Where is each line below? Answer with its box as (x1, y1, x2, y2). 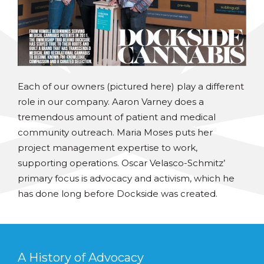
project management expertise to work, (18, 142, 197, 154)
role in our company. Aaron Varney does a (18, 96, 204, 108)
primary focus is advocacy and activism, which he (18, 173, 235, 184)
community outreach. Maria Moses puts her (18, 127, 213, 138)
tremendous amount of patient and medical (18, 111, 216, 123)
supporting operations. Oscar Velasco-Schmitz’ (18, 157, 225, 169)
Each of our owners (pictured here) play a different (18, 81, 244, 93)
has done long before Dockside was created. (18, 188, 217, 200)
